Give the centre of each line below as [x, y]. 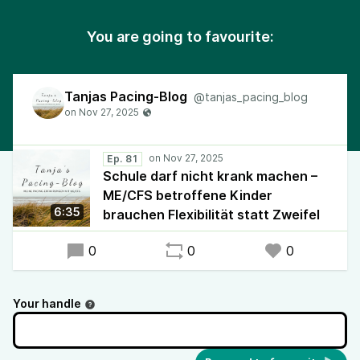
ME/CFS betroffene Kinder [188, 195]
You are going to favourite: [180, 37]
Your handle [47, 303]
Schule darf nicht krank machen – [210, 176]
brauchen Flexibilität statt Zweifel [211, 215]
